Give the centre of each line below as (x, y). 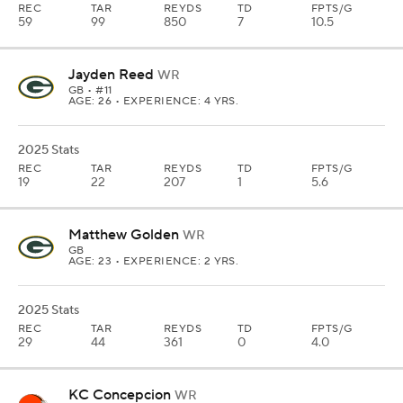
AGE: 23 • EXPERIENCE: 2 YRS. (154, 261)
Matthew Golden (124, 235)
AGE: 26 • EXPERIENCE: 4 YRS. (154, 101)
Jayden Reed (111, 75)
